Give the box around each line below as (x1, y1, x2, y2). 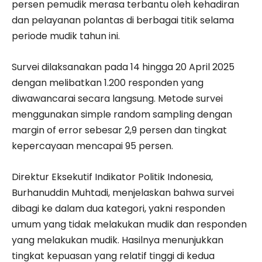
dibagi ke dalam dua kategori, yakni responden (12, 201, 225, 215)
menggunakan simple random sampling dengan (12, 107, 232, 121)
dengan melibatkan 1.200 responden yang (12, 75, 204, 89)
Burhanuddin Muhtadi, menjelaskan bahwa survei (12, 185, 234, 199)
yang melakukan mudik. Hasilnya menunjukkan (12, 233, 223, 247)
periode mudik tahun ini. (12, 29, 120, 43)
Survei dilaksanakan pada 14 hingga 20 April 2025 (12, 60, 235, 74)
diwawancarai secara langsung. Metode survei (12, 91, 223, 105)
